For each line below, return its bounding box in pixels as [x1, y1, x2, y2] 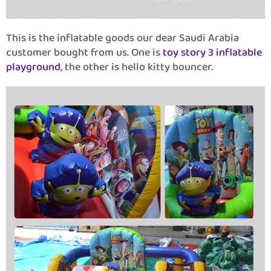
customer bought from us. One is [6, 42, 163, 62]
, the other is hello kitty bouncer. [60, 57, 213, 77]
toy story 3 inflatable [163, 42, 262, 62]
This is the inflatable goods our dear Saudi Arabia [6, 28, 239, 48]
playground [6, 57, 60, 77]
